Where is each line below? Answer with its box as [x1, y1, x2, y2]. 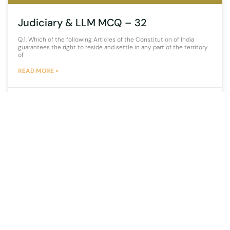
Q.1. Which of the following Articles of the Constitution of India [18, 35, 194, 44]
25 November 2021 [18, 92, 71, 101]
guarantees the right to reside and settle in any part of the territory [18, 43, 208, 51]
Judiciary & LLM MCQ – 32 [18, 15, 147, 29]
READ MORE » [18, 66, 59, 75]
